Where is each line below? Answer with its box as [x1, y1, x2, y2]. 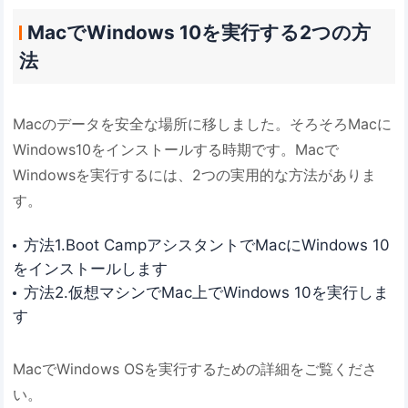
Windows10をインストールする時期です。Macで [13, 140, 340, 159]
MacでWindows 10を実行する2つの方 [26, 20, 371, 44]
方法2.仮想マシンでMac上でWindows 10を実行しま [23, 283, 389, 302]
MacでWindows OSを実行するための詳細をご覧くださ [13, 359, 378, 378]
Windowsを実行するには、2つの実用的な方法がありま [13, 166, 377, 185]
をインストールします [13, 260, 168, 279]
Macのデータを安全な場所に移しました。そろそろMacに [13, 115, 393, 134]
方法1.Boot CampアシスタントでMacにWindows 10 [23, 236, 390, 255]
